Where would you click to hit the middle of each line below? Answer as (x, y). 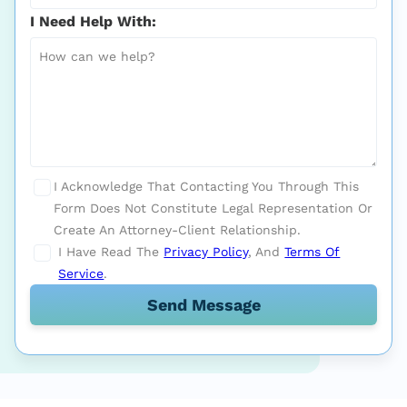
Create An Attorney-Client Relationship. (178, 229)
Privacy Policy (206, 251)
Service (81, 273)
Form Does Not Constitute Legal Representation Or (213, 208)
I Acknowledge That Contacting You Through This (207, 186)
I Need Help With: (93, 21)
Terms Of (313, 251)
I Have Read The (111, 251)
